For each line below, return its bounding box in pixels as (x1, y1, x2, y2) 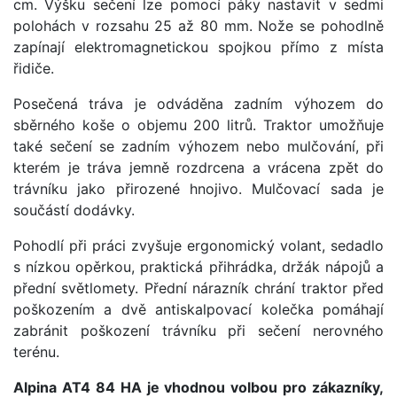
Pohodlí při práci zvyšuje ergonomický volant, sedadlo (13, 236, 384, 254)
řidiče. (13, 58, 54, 77)
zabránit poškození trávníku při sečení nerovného (13, 321, 384, 339)
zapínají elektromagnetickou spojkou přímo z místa (13, 37, 384, 56)
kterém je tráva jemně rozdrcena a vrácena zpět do (13, 158, 384, 176)
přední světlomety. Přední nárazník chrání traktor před (13, 278, 384, 297)
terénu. (13, 342, 59, 361)
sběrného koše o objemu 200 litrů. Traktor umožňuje (13, 115, 384, 134)
